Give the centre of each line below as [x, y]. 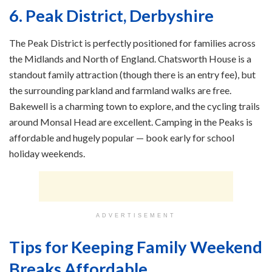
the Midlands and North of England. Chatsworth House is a [130, 58]
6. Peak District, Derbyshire [111, 15]
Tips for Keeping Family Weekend [136, 247]
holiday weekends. [47, 153]
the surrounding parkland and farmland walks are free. [120, 90]
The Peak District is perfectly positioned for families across [132, 42]
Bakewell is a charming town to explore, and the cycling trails [134, 106]
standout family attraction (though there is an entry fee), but [132, 74]
